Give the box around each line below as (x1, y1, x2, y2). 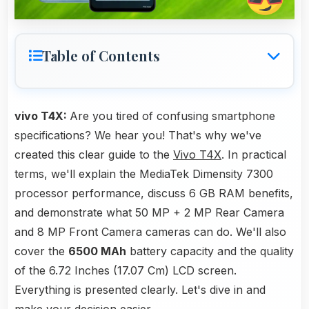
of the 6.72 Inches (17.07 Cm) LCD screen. (14, 263, 237, 278)
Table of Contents (42, 46, 160, 66)
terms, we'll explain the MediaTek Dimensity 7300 (14, 167, 273, 181)
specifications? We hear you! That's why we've (14, 128, 261, 143)
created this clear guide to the (14, 148, 173, 162)
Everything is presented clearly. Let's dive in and (14, 283, 266, 297)
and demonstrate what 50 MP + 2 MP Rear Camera (14, 206, 284, 220)
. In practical (221, 148, 286, 162)
